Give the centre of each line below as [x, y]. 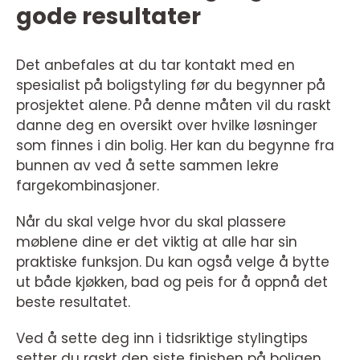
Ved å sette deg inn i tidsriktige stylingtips [162, 338]
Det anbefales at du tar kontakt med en [155, 65]
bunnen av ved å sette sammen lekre [147, 165]
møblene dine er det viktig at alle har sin [157, 241]
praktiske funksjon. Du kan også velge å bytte [173, 262]
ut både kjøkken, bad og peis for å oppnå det [172, 282]
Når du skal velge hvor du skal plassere [151, 221]
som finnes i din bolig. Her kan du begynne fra [175, 145]
